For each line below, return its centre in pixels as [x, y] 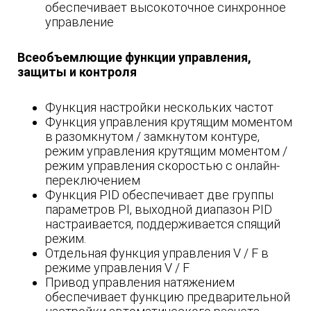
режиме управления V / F [117, 268]
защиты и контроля [77, 72]
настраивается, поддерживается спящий [163, 224]
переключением [93, 180]
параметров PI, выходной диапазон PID [159, 210]
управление [79, 22]
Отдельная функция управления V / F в [157, 253]
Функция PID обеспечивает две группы [159, 195]
